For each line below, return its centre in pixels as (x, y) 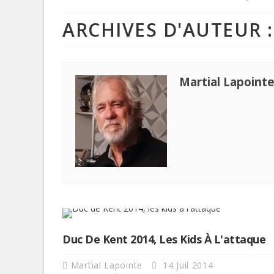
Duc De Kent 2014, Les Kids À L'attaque (164, 239)
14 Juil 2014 (187, 265)
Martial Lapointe (108, 265)
